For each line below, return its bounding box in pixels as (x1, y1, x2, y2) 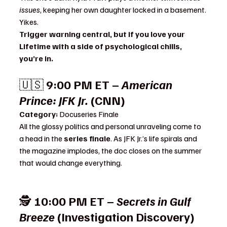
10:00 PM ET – (34, 193, 117, 208)
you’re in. (19, 53, 53, 63)
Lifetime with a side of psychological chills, (19, 41, 183, 51)
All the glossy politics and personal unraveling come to (19, 121, 203, 131)
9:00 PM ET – (46, 76, 122, 92)
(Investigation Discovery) (55, 208, 195, 224)
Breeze (19, 208, 55, 224)
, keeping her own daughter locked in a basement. (40, 4, 208, 15)
